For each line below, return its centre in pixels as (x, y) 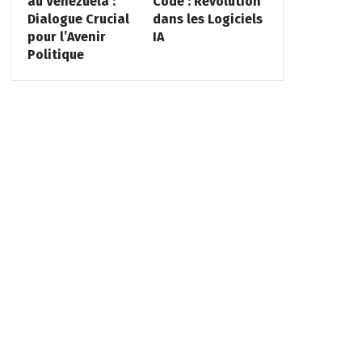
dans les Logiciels (208, 19)
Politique (55, 54)
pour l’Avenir (66, 36)
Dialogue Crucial (78, 19)
